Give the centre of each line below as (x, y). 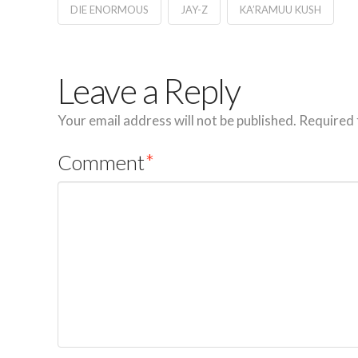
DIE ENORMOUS (109, 9)
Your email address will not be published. (177, 120)
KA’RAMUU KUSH (280, 9)
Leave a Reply (149, 90)
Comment (103, 162)
